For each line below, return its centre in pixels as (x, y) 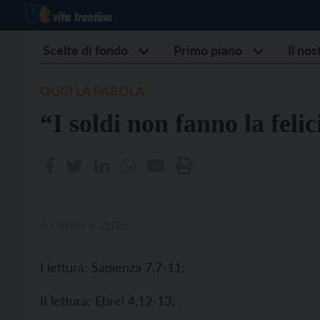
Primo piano (208, 50)
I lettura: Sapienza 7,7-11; (112, 267)
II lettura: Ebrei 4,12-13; (107, 301)
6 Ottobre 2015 (84, 225)
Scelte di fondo (85, 50)
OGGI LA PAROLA (92, 91)
